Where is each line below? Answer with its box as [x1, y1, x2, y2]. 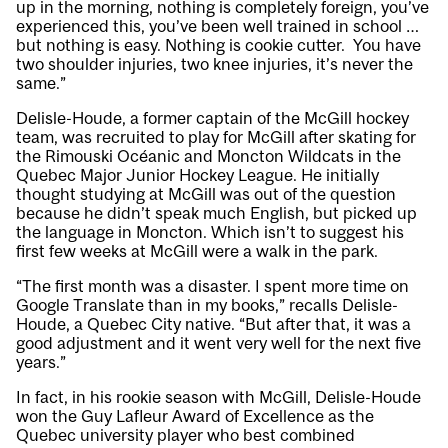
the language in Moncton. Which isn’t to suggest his [16, 222, 404, 243]
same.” [16, 73, 66, 94]
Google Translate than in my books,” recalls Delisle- [16, 295, 398, 316]
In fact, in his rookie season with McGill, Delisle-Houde [16, 387, 421, 408]
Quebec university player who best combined [16, 425, 355, 446]
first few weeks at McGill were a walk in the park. [16, 241, 378, 262]
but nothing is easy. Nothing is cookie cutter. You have [16, 35, 421, 56]
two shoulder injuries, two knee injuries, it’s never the [16, 54, 413, 75]
